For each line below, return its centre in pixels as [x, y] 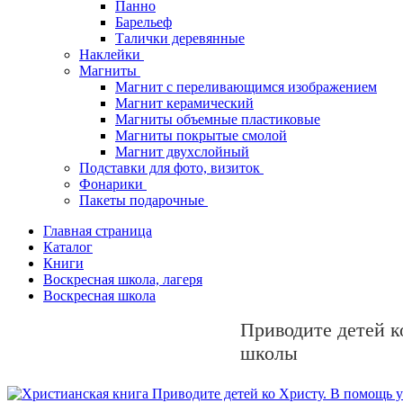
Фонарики [113, 184]
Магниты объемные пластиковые [218, 120]
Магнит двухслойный [182, 152]
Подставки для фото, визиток [171, 168]
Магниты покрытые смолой [201, 136]
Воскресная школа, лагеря [123, 280]
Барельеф [143, 22]
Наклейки [112, 55]
